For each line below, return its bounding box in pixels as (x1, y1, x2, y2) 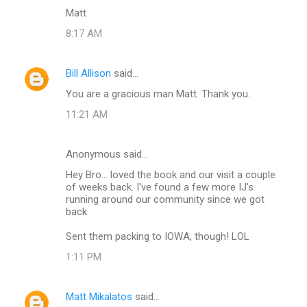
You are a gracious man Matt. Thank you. (66, 87, 250, 100)
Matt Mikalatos (66, 290, 132, 303)
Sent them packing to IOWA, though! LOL (66, 230, 249, 243)
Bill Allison (66, 66, 111, 79)
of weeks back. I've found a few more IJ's (66, 180, 254, 193)
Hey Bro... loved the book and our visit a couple (66, 168, 275, 181)
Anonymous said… (66, 147, 148, 160)
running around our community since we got (66, 193, 265, 206)
